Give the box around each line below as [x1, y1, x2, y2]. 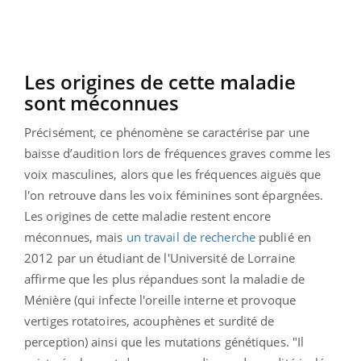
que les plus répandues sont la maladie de [64, 270, 305, 287]
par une [266, 123, 309, 140]
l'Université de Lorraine [164, 249, 295, 266]
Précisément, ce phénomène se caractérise [24, 123, 267, 140]
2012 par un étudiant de [24, 249, 164, 266]
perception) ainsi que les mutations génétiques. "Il [24, 333, 305, 350]
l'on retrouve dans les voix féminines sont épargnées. [24, 186, 324, 203]
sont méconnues [24, 89, 179, 116]
